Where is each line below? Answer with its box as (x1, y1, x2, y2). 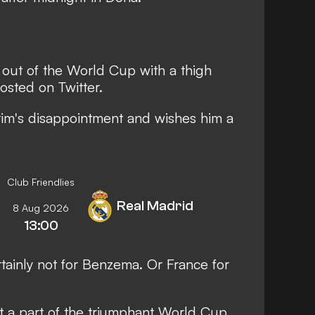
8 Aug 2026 (13, 201, 69, 214)
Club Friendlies (7, 175, 75, 188)
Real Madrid (117, 197, 193, 214)
